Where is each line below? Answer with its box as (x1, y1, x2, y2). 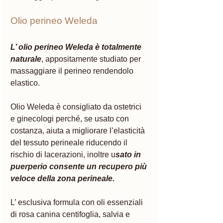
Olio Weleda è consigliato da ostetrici (10, 103, 143, 111)
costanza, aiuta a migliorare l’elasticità (10, 126, 147, 135)
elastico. (10, 79, 42, 88)
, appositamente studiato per (41, 55, 143, 64)
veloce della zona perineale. (10, 174, 116, 183)
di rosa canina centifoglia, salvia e (10, 210, 132, 219)
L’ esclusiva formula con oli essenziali (10, 198, 145, 207)
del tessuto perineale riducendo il (10, 138, 129, 147)
